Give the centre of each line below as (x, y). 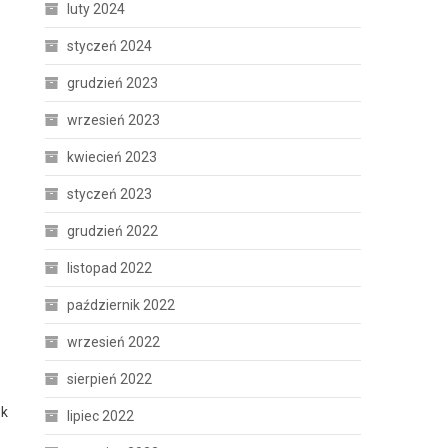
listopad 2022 (110, 268)
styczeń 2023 (110, 194)
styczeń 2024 (110, 46)
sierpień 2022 (110, 379)
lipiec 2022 (101, 416)
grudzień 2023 (113, 83)
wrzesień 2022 (114, 342)
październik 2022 (121, 305)
